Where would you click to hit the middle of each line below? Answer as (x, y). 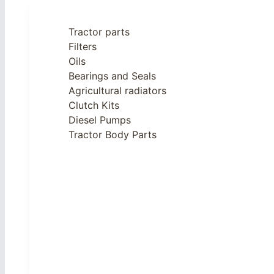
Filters (83, 46)
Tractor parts (99, 31)
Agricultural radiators (117, 90)
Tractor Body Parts (113, 134)
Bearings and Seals (112, 76)
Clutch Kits (94, 105)
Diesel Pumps (100, 120)
